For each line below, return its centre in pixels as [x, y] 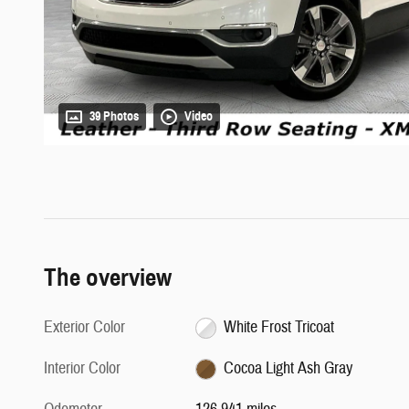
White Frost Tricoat [278, 328]
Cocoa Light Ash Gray [309, 369]
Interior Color [82, 369]
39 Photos [114, 117]
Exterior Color [84, 328]
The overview [108, 278]
